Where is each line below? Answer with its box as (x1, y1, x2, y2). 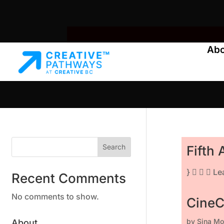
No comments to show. (11, 191, 99, 201)
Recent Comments (11, 170, 126, 186)
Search (102, 142, 126, 151)
